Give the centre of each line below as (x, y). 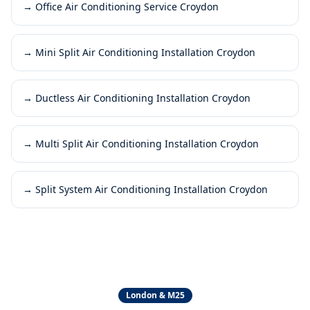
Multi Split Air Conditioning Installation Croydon (147, 143)
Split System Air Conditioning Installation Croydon (152, 189)
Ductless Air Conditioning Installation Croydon (143, 98)
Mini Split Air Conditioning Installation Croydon (145, 52)
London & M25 (155, 295)
